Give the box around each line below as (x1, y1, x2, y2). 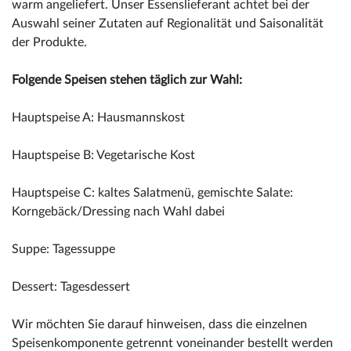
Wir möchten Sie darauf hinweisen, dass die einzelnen (12, 317, 307, 331)
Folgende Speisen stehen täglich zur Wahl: (12, 73, 242, 86)
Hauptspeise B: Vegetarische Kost (12, 148, 195, 161)
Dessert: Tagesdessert (12, 280, 130, 293)
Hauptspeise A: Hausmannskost (12, 110, 185, 124)
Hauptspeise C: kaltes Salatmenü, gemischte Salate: (12, 186, 293, 199)
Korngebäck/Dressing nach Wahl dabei (12, 204, 225, 218)
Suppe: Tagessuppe (12, 242, 115, 255)
